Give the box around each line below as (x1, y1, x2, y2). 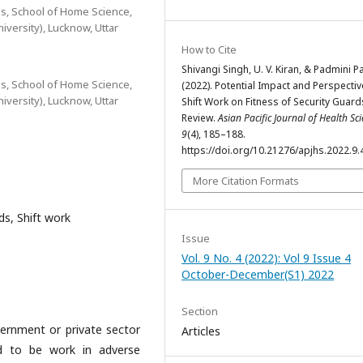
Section (181, 304, 218, 318)
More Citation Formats (193, 173, 299, 188)
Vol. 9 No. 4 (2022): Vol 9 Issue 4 (181, 250, 351, 266)
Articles (181, 323, 220, 339)
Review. (181, 111, 218, 125)
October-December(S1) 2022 (181, 267, 334, 282)
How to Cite (181, 42, 237, 57)
